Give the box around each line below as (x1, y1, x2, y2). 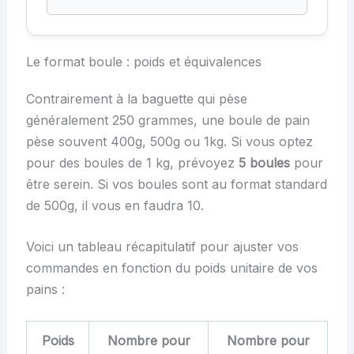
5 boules (238, 154, 290, 171)
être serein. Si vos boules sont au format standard (25, 175, 327, 192)
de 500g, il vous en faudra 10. (25, 197, 204, 213)
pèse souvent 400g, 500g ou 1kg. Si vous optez (25, 133, 313, 149)
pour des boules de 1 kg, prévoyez (25, 154, 239, 171)
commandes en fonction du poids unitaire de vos (25, 260, 318, 277)
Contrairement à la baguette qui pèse (25, 90, 247, 107)
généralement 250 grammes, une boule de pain (25, 111, 310, 128)
